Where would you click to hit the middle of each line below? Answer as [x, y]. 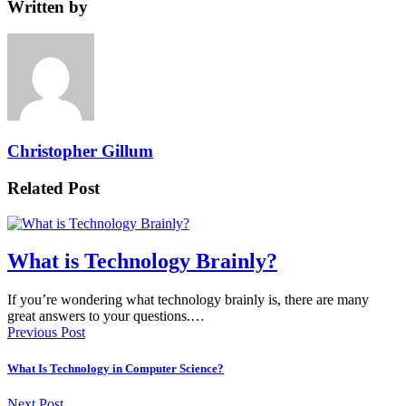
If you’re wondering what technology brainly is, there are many [188, 300]
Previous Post [46, 333]
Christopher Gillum [80, 151]
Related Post [53, 188]
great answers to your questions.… [106, 316]
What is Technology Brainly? [142, 261]
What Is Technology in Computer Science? [116, 368]
